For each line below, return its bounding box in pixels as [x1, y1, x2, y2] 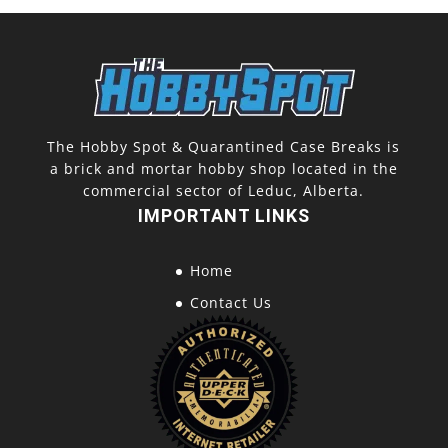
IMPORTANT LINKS [137, 204, 310, 226]
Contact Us [189, 292, 272, 312]
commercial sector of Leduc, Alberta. [83, 180, 365, 200]
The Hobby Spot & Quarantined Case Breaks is [47, 136, 401, 156]
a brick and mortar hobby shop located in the [49, 158, 398, 178]
